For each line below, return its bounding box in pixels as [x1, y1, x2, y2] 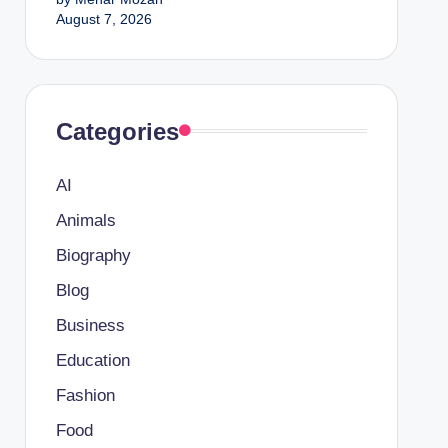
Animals [55, 210, 116, 230]
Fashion [55, 385, 115, 405]
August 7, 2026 [55, 10, 152, 27]
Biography [55, 245, 131, 265]
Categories [55, 117, 179, 145]
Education [55, 350, 130, 370]
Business [55, 315, 125, 335]
